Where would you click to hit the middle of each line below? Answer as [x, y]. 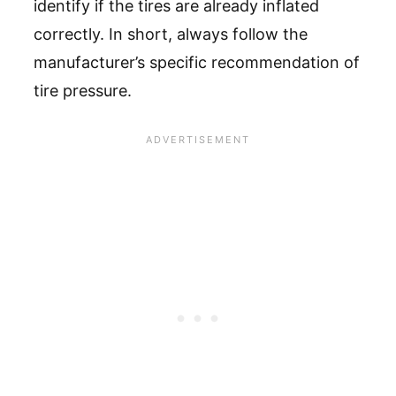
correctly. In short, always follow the [171, 34]
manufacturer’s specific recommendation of [197, 63]
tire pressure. [83, 91]
